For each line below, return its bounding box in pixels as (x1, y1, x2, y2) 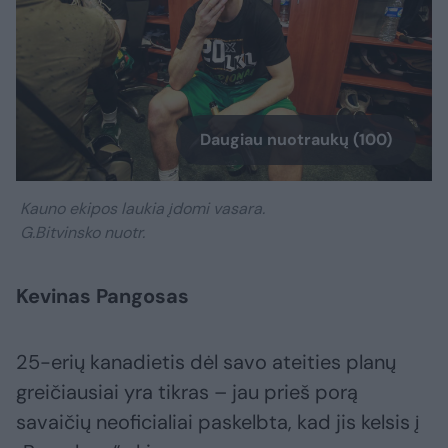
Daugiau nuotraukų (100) (200, 128, 392, 150)
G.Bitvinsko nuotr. (16, 221, 145, 243)
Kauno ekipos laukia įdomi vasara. (16, 197, 265, 219)
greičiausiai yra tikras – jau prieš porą (16, 378, 358, 405)
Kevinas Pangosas (16, 282, 189, 309)
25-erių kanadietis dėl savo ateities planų (16, 348, 396, 375)
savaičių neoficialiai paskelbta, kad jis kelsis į (16, 408, 419, 435)
